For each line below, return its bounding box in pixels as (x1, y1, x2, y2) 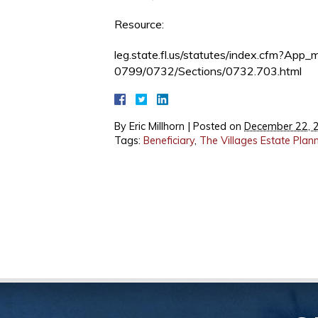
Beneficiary (143, 134, 194, 147)
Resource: (114, 17, 164, 31)
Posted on (193, 120, 244, 133)
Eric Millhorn (129, 120, 185, 133)
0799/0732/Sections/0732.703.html (114, 64, 302, 78)
